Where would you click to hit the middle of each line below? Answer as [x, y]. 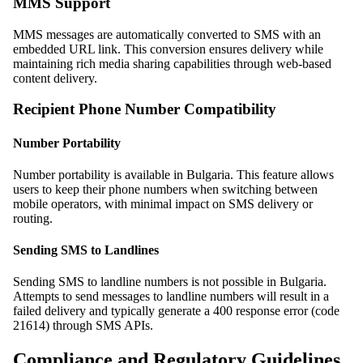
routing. [33, 218]
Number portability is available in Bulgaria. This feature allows [173, 174]
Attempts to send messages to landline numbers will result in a [171, 297]
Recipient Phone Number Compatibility [145, 109]
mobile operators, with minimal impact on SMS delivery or [163, 203]
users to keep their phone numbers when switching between [165, 189]
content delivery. [55, 78]
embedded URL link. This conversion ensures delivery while [168, 49]
